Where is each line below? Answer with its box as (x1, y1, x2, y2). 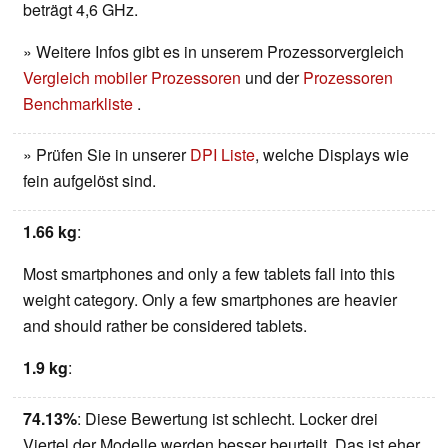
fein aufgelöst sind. (23, 168, 156, 192)
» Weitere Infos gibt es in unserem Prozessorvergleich (23, 39, 404, 63)
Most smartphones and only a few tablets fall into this (23, 261, 395, 285)
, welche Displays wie (255, 142, 409, 166)
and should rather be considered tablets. (23, 313, 307, 337)
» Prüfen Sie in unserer (23, 142, 190, 166)
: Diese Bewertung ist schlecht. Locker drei (77, 406, 378, 430)
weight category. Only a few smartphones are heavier (23, 287, 397, 311)
